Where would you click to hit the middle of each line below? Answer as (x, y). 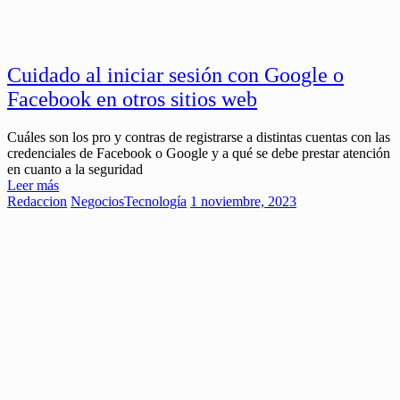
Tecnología (155, 202)
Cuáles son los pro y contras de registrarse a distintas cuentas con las (199, 137)
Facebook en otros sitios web (132, 100)
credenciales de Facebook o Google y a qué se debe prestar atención (199, 154)
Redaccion (37, 202)
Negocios (97, 202)
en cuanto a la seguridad (75, 170)
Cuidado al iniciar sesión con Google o (175, 75)
